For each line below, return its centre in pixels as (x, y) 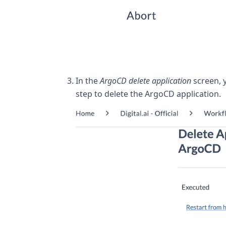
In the (88, 81)
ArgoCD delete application (146, 81)
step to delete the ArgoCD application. (148, 94)
